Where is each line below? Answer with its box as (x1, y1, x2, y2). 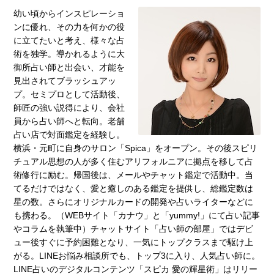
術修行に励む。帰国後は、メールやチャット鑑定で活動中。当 (13, 170, 254, 180)
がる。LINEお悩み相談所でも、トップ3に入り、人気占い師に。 (13, 251, 261, 261)
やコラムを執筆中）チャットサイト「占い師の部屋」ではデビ (13, 224, 254, 234)
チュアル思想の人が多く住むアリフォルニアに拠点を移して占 (13, 157, 254, 167)
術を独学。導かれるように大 (13, 49, 125, 59)
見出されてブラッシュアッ (13, 76, 117, 86)
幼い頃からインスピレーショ (13, 9, 125, 19)
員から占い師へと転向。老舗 (13, 116, 125, 127)
